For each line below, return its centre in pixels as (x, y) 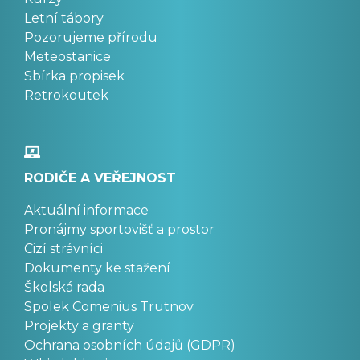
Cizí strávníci (63, 248)
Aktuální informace (86, 210)
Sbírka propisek (74, 76)
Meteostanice (67, 56)
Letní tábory (64, 18)
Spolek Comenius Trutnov (109, 306)
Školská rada (64, 287)
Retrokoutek (66, 95)
